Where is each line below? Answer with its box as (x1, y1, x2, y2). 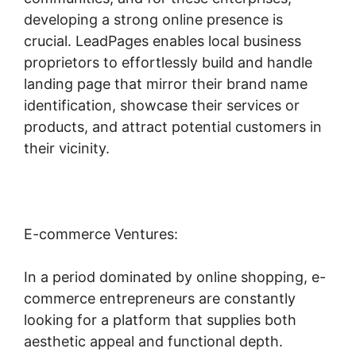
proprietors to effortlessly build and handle (24, 53, 312, 71)
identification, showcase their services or (24, 96, 300, 114)
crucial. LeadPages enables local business (24, 32, 301, 49)
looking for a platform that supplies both (24, 311, 296, 328)
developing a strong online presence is (24, 10, 283, 28)
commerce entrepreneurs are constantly (24, 289, 296, 307)
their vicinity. (24, 139, 110, 157)
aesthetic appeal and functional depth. (24, 332, 283, 350)
